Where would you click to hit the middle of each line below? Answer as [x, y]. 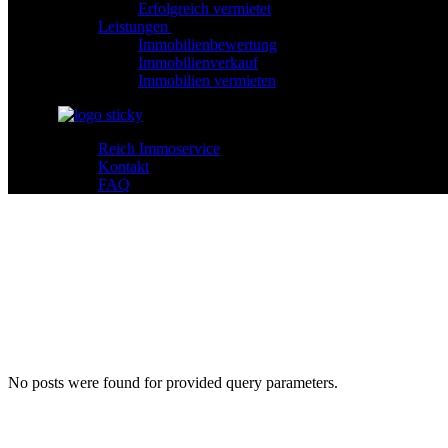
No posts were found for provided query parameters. [173, 383]
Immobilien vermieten [207, 80]
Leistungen [133, 26]
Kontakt [123, 166]
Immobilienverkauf [198, 62]
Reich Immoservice [159, 148]
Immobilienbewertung [207, 44]
